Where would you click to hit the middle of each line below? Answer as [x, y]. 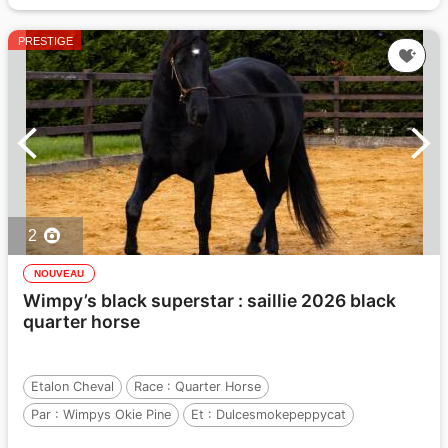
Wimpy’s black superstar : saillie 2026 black [209, 300]
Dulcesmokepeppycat [281, 414]
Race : [154, 386]
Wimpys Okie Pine [117, 414]
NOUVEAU [59, 273]
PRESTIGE [45, 41]
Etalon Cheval [72, 386]
